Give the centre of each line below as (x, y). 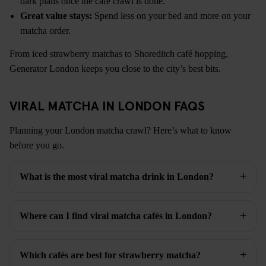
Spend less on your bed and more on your (171, 15)
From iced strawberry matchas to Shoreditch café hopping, (119, 53)
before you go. (37, 145)
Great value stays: (56, 15)
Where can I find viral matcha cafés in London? (116, 216)
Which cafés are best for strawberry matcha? (110, 255)
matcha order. (45, 30)
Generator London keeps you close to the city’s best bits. (115, 68)
